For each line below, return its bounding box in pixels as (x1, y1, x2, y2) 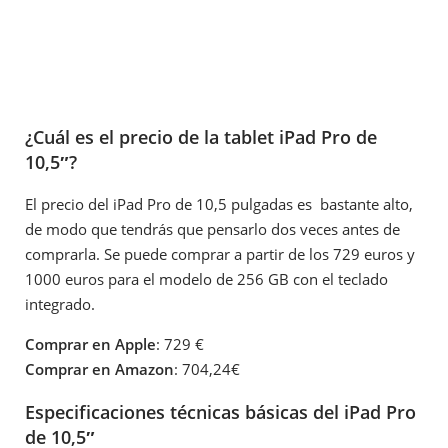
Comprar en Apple (25, 334, 156, 355)
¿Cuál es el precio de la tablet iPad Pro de (25, 124, 377, 149)
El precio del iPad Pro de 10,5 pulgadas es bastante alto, (25, 194, 413, 215)
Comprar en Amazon (25, 359, 174, 380)
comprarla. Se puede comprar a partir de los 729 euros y (25, 244, 415, 265)
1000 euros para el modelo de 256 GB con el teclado (25, 269, 388, 290)
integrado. (25, 294, 95, 315)
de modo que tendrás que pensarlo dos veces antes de (25, 219, 400, 240)
